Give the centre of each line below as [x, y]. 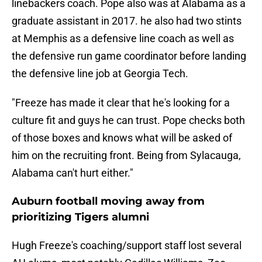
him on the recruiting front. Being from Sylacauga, [126, 156]
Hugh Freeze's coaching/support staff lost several [127, 246]
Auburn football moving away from [108, 201]
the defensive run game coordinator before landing [129, 56]
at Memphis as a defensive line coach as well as [123, 39]
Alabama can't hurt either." [73, 173]
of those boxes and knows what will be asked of [122, 138]
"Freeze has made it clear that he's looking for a [121, 103]
